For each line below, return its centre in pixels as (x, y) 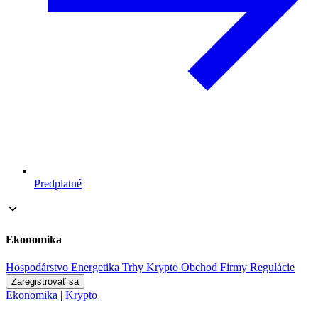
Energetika (95, 268)
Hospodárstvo (37, 268)
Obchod (199, 268)
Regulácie (272, 268)
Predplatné (58, 183)
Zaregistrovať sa (45, 282)
